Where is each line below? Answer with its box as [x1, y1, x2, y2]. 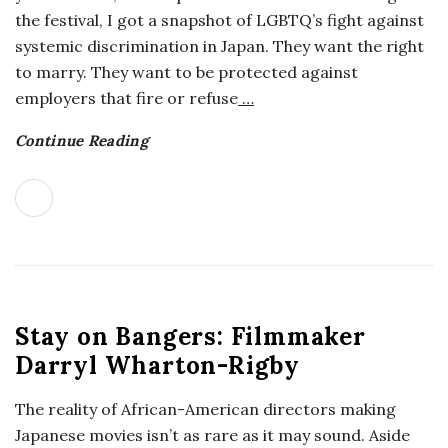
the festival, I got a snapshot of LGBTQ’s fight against [15, 10, 424, 30]
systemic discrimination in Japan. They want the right [15, 36, 424, 56]
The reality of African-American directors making [15, 399, 396, 419]
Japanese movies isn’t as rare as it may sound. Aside [15, 425, 410, 445]
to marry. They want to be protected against [15, 62, 358, 82]
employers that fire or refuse [15, 88, 238, 108]
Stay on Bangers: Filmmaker [15, 321, 366, 352]
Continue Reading [15, 131, 148, 150]
